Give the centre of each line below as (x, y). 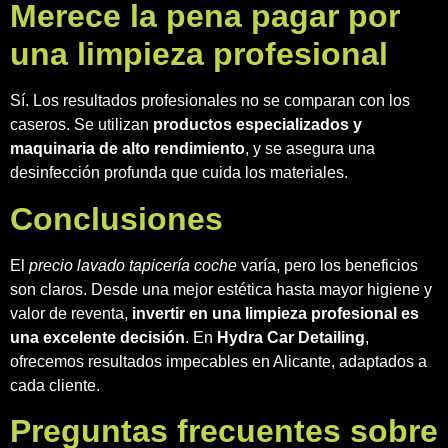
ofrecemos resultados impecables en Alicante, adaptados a (218, 361)
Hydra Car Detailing (291, 337)
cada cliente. (55, 385)
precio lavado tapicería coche (133, 265)
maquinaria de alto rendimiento (127, 149)
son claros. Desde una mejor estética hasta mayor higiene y (221, 289)
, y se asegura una (310, 149)
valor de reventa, (71, 313)
